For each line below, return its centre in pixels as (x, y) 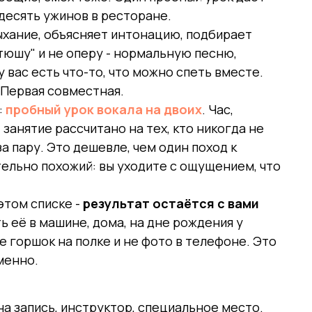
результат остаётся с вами (171, 203)
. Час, (218, 109)
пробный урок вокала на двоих (104, 109)
